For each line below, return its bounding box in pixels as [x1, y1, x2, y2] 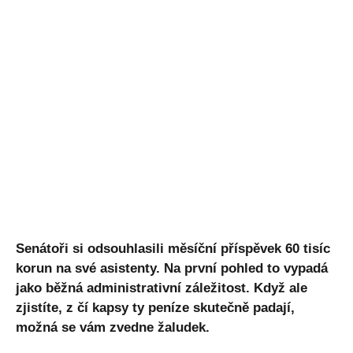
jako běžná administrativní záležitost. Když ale [16, 280, 307, 295]
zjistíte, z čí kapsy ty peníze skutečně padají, [16, 299, 295, 315]
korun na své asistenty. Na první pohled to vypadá [16, 260, 328, 276]
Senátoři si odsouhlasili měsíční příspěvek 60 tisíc [16, 240, 330, 256]
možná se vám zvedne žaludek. [16, 319, 210, 335]
